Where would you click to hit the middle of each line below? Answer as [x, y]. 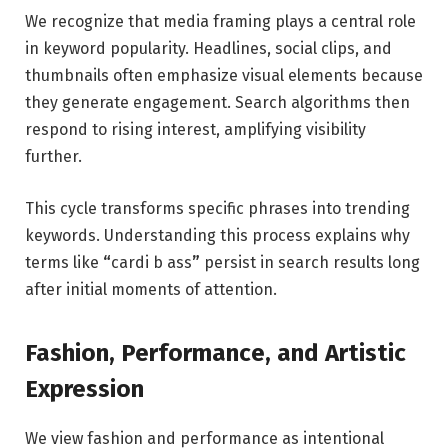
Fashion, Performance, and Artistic [215, 353]
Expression [84, 389]
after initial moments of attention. [151, 290]
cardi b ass [151, 263]
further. [53, 157]
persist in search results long [310, 263]
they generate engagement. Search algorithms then [217, 103]
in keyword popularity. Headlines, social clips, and [208, 49]
